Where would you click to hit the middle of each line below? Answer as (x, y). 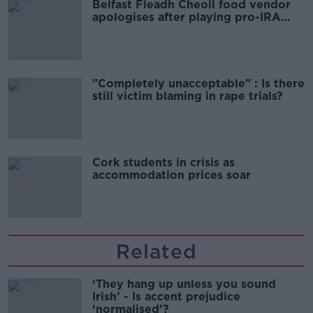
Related (156, 251)
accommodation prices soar (172, 175)
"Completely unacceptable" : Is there (198, 83)
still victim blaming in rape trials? (188, 96)
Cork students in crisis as (163, 162)
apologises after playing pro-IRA (187, 17)
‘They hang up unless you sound (184, 284)
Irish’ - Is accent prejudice (166, 296)
